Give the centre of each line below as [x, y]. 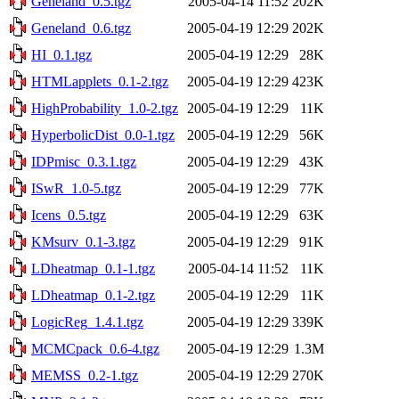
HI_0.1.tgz [61, 54]
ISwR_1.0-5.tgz [76, 188]
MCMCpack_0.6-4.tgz [95, 348]
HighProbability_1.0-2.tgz [105, 108]
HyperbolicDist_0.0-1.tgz [103, 134]
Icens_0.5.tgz [69, 215]
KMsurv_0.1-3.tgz [83, 241]
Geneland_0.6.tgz [81, 28]
